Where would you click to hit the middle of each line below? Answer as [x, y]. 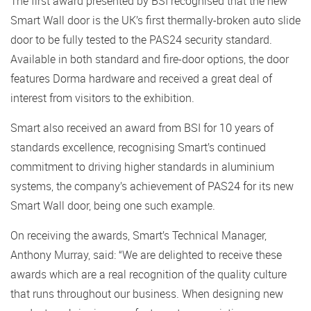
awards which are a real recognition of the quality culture [149, 274]
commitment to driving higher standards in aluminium [142, 167]
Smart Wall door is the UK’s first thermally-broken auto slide [155, 20]
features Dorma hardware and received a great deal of [141, 78]
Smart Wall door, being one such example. [113, 205]
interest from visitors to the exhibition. [102, 98]
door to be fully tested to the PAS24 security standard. [141, 40]
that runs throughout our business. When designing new [147, 294]
